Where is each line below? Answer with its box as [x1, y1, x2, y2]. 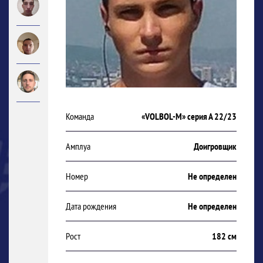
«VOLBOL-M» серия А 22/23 [141, 110, 237, 123]
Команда [65, 110, 94, 123]
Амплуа [65, 140, 90, 153]
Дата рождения [65, 200, 116, 213]
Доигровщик [194, 140, 237, 153]
